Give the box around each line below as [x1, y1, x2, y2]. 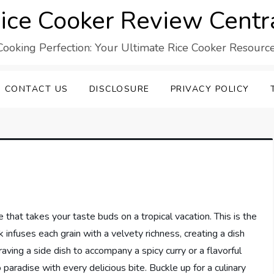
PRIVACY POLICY [170, 83, 250, 95]
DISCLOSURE [89, 83, 150, 95]
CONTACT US [4, 83, 68, 95]
